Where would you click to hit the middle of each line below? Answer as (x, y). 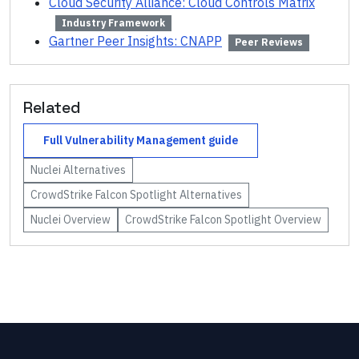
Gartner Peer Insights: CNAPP (135, 41)
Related (52, 107)
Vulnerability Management (135, 140)
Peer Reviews (268, 42)
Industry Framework (113, 23)
